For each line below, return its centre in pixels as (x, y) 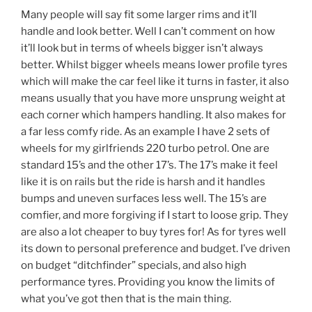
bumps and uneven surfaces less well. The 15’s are (144, 198)
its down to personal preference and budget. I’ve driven (156, 249)
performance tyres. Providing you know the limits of (148, 282)
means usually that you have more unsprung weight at (153, 98)
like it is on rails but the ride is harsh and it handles (143, 182)
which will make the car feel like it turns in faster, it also (155, 81)
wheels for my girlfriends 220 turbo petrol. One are (145, 148)
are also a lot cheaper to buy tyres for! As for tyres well (154, 232)
